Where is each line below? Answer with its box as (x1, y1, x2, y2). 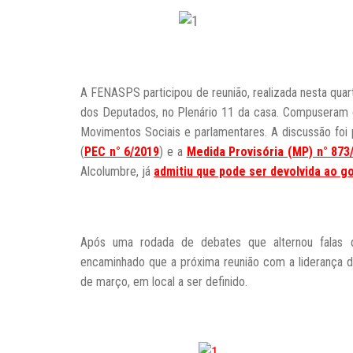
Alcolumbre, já (80, 164, 154, 179)
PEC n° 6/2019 (84, 144, 160, 159)
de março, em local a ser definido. (80, 274, 247, 289)
